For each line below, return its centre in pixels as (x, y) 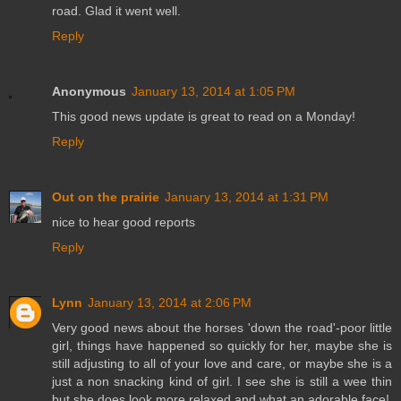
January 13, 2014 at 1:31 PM (247, 197)
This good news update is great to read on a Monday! (204, 117)
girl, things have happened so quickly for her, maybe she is (222, 346)
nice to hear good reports (124, 222)
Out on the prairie (106, 197)
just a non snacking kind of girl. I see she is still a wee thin (222, 382)
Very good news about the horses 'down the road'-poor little (222, 328)
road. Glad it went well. (116, 11)
